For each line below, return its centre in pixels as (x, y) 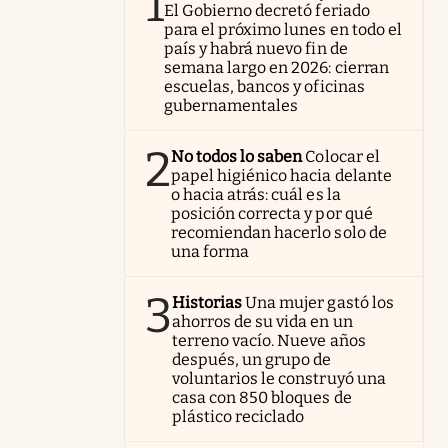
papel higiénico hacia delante (281, 175)
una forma (210, 251)
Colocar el (342, 156)
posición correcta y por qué (272, 213)
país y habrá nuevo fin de (256, 48)
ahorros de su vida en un (262, 321)
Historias (207, 302)
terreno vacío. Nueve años (269, 340)
